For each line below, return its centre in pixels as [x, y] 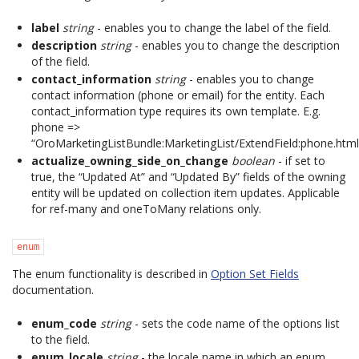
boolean [253, 161]
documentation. [53, 290]
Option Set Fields [255, 274]
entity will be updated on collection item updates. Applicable [186, 193]
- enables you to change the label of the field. [212, 28]
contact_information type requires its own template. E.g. [176, 111]
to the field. [61, 339]
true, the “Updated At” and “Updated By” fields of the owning [188, 177]
